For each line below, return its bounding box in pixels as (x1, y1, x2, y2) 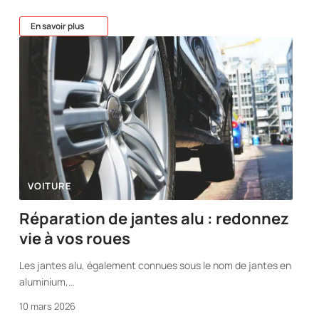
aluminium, (19, 274, 69, 288)
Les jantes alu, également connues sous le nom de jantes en (19, 258, 292, 272)
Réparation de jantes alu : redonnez (19, 207, 290, 229)
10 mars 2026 (19, 299, 76, 313)
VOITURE (28, 179, 72, 192)
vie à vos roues (19, 227, 131, 249)
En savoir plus (31, 19, 85, 32)
